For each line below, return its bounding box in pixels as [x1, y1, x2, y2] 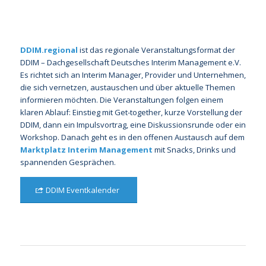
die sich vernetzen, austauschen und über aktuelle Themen [20, 82, 235, 93]
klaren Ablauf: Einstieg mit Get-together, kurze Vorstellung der [20, 107, 242, 118]
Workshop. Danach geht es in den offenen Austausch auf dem [20, 132, 245, 143]
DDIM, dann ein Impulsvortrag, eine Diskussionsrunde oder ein [20, 119, 246, 131]
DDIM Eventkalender [45, 185, 119, 196]
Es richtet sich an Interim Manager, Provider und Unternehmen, [20, 69, 246, 81]
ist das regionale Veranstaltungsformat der [77, 45, 235, 56]
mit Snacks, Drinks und [152, 144, 236, 156]
